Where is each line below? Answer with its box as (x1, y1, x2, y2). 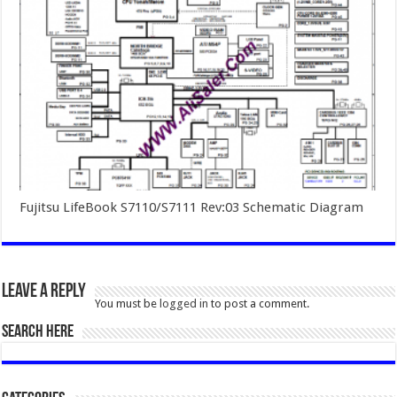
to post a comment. (208, 296, 310, 310)
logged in (160, 296, 209, 310)
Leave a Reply (2, 281, 87, 302)
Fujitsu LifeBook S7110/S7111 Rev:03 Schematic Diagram (19, 198, 364, 215)
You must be (95, 296, 160, 310)
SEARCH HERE (2, 323, 74, 341)
